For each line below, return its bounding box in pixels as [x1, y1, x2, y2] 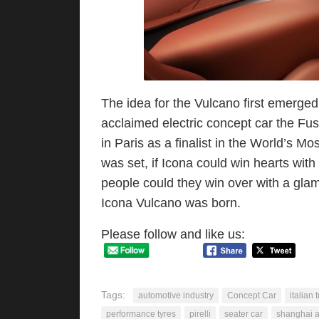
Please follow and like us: [101, 227, 245, 241]
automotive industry [138, 290, 214, 300]
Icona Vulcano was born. [101, 196, 241, 210]
